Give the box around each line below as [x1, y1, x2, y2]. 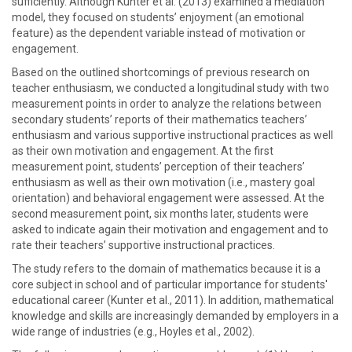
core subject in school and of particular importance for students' [12, 278, 328, 291]
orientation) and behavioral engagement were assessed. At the [12, 192, 324, 204]
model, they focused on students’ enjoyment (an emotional [12, 11, 304, 24]
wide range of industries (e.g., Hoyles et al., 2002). [12, 325, 255, 338]
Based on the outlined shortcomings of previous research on [12, 66, 310, 79]
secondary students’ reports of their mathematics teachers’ [12, 113, 307, 126]
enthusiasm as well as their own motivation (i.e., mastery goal [12, 176, 315, 189]
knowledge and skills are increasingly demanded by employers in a [12, 310, 339, 322]
